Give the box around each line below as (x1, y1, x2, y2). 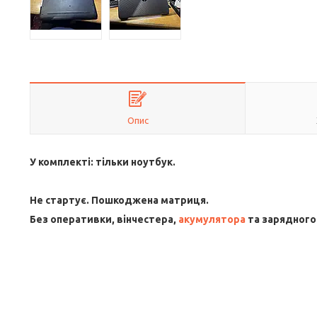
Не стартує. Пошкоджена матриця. (30, 195, 209, 206)
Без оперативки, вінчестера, (30, 214, 178, 225)
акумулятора (178, 214, 246, 225)
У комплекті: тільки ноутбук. (30, 156, 175, 168)
